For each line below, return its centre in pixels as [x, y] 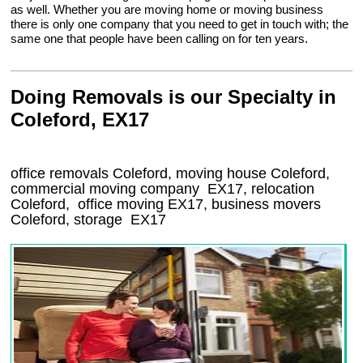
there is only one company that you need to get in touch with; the [180, 24]
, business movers [263, 205]
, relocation [279, 189]
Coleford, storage [71, 220]
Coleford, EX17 [80, 120]
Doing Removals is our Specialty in [174, 97]
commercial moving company [107, 189]
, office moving [117, 205]
